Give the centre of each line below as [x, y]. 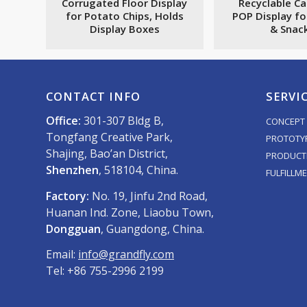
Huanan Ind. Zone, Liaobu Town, [130, 212]
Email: [62, 255]
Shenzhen [72, 170]
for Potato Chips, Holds [124, 16]
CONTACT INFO [93, 97]
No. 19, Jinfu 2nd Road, [150, 196]
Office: [63, 121]
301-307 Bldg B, [122, 121]
